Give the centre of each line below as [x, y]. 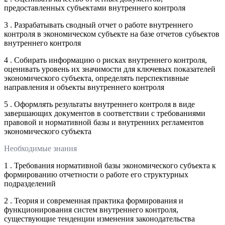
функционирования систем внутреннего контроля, [91, 209]
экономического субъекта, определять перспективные [96, 78]
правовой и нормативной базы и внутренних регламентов [104, 122]
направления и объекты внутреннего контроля [84, 87]
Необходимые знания [40, 148]
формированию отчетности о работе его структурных [96, 174]
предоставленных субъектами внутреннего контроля [95, 8]
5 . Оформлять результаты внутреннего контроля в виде [99, 104]
